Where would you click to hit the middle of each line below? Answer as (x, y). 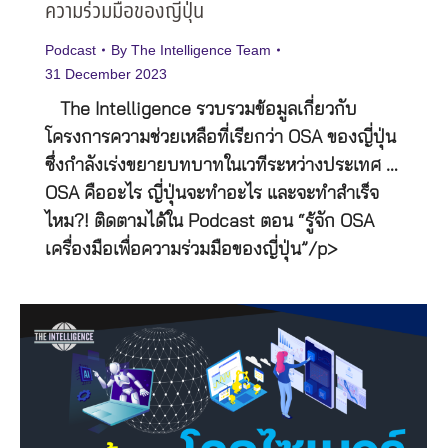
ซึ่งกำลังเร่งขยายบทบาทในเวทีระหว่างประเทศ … (221, 166)
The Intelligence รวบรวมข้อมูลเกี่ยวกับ (201, 110)
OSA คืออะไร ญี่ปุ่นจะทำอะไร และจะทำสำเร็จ (212, 194)
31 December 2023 (106, 74)
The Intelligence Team (201, 50)
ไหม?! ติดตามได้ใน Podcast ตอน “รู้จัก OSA (209, 222)
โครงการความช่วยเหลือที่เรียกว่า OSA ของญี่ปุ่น (220, 138)
